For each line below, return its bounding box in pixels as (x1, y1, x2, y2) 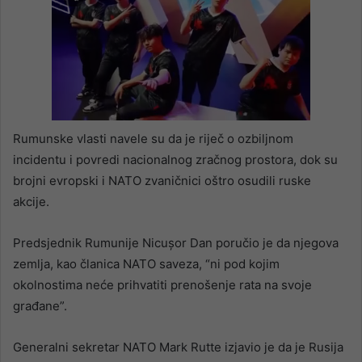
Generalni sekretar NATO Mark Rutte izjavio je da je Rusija (13, 339, 343, 356)
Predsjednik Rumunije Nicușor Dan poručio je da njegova (13, 235, 339, 251)
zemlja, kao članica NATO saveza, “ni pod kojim (13, 256, 280, 272)
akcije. (13, 194, 49, 210)
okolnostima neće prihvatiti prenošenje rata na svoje (13, 277, 312, 293)
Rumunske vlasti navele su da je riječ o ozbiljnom (13, 131, 293, 147)
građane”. (13, 298, 67, 314)
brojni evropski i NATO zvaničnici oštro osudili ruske (13, 173, 311, 189)
